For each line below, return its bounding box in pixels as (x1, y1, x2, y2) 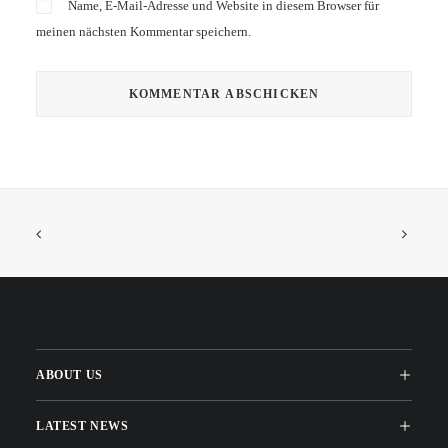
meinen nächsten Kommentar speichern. (36, 24, 251, 39)
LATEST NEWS (36, 417, 129, 434)
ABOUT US (36, 366, 103, 383)
